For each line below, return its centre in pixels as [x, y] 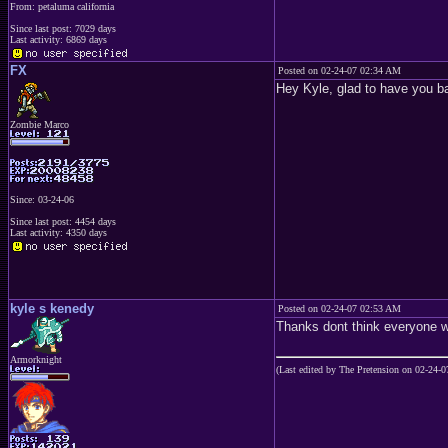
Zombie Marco [39, 124]
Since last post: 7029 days [63, 28]
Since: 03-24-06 [42, 199]
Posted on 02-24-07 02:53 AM [339, 308]
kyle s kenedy [52, 308]
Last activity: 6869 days [58, 39]
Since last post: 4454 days [63, 221]
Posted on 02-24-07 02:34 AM [339, 70]
